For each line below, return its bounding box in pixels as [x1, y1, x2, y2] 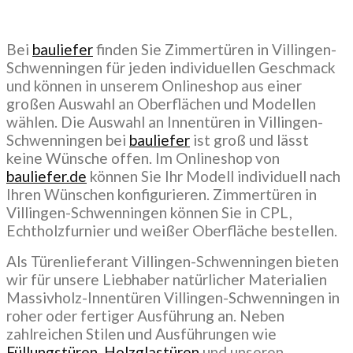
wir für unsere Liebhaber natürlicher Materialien [6, 270, 327, 289]
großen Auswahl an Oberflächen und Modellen [6, 95, 316, 113]
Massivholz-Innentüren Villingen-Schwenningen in [6, 288, 340, 307]
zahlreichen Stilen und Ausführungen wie [6, 325, 277, 344]
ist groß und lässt [190, 131, 309, 150]
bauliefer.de [6, 167, 87, 186]
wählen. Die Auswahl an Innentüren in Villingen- [6, 113, 323, 132]
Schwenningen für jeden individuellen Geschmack [6, 58, 336, 77]
